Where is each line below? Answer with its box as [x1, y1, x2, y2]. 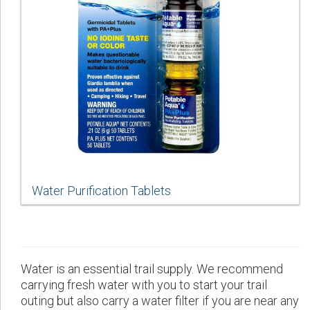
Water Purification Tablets [32, 183, 171, 199]
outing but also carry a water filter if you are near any [21, 293, 299, 309]
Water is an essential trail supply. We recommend [21, 262, 283, 277]
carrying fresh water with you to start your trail [21, 277, 267, 293]
